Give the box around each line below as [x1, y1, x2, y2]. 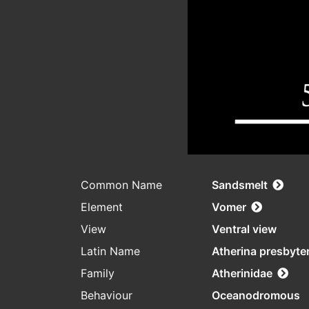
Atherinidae [212, 266, 272, 281]
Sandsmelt [212, 178, 268, 192]
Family [81, 266, 114, 281]
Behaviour [81, 288, 132, 303]
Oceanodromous [212, 288, 300, 303]
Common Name [81, 178, 162, 192]
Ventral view [212, 222, 277, 237]
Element [81, 200, 123, 215]
